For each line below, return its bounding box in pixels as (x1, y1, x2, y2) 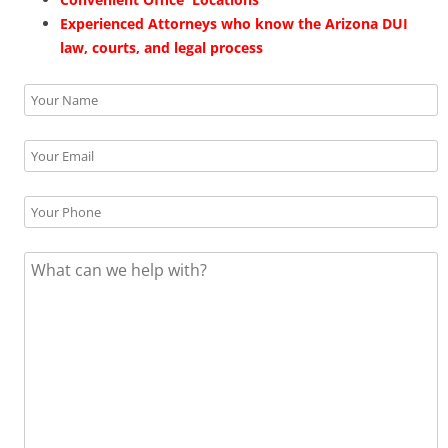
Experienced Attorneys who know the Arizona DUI (60, 14, 408, 34)
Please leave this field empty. (23, 119, 239, 142)
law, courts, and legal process (60, 38, 263, 58)
